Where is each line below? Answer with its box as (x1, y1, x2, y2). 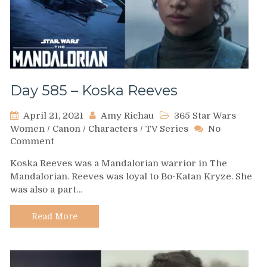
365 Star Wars (174, 110, 236, 122)
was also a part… (10, 184, 83, 195)
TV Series (145, 123, 188, 135)
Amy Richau (101, 110, 154, 122)
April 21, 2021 (23, 110, 83, 122)
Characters (88, 123, 138, 135)
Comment (10, 136, 54, 147)
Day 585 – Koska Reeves (10, 82, 178, 100)
